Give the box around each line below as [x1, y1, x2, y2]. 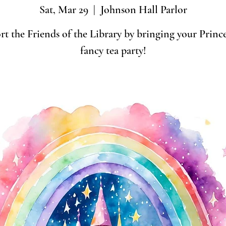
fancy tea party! [80, 44, 146, 57]
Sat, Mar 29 [39, 3, 88, 16]
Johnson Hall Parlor [100, 3, 187, 16]
